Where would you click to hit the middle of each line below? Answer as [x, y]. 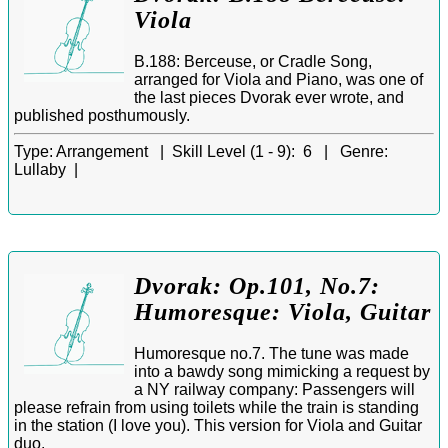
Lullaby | [50, 169]
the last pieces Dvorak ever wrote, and [269, 97]
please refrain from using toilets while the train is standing [216, 407]
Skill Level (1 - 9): [233, 151]
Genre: [364, 151]
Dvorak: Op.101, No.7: [257, 285]
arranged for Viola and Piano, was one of [278, 79]
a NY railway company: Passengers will [274, 389]
